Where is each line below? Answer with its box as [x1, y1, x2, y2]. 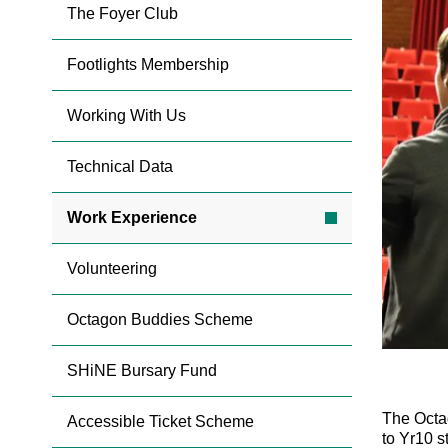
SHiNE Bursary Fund [67, 362, 217, 380]
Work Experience [67, 209, 197, 227]
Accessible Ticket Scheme [67, 413, 254, 431]
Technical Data [67, 158, 173, 176]
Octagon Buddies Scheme [67, 311, 253, 329]
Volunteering [67, 260, 157, 278]
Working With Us [67, 107, 186, 125]
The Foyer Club [67, 5, 178, 23]
